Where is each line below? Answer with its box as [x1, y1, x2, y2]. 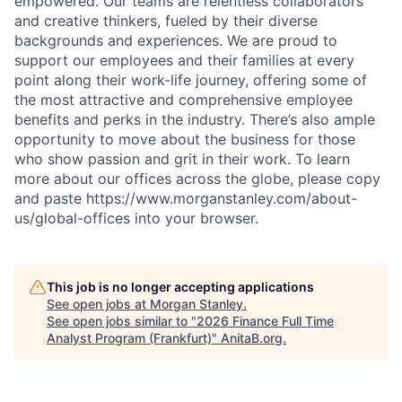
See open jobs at [47, 295, 150, 311]
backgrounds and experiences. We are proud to [14, 31, 337, 49]
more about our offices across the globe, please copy [14, 169, 380, 188]
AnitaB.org [221, 329, 283, 345]
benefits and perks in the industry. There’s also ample [14, 109, 375, 128]
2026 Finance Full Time [197, 312, 334, 328]
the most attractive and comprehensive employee [14, 90, 353, 109]
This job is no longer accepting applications [47, 278, 314, 294]
